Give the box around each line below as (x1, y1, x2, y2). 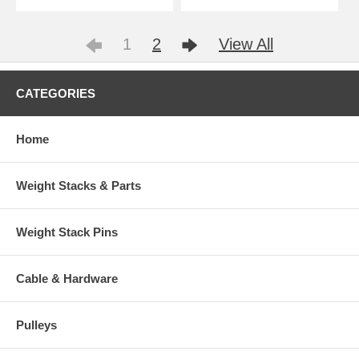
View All (219, 35, 273, 54)
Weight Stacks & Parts (16, 179, 141, 193)
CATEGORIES (16, 87, 95, 101)
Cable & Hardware (16, 272, 118, 286)
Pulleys (16, 318, 57, 333)
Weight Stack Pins (16, 225, 118, 240)
